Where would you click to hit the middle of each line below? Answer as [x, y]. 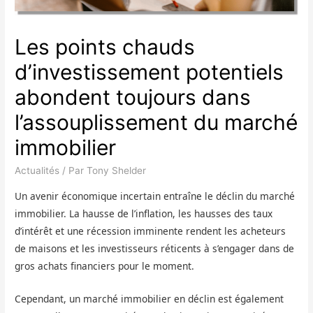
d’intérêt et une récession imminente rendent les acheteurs [151, 231]
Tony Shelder [117, 170]
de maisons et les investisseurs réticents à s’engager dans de [155, 248]
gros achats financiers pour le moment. [105, 265]
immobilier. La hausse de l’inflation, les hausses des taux [144, 213]
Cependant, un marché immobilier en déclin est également [150, 298]
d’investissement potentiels [150, 72]
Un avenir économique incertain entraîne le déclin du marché [155, 196]
